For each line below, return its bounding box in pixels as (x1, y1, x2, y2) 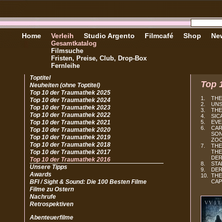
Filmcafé (145, 32, 173, 40)
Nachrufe (30, 193, 56, 200)
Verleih (51, 32, 74, 40)
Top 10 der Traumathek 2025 (30, 89, 111, 96)
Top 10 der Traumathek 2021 (30, 119, 111, 126)
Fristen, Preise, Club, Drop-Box (51, 55, 147, 62)
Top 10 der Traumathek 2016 (30, 156, 111, 163)
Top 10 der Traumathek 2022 (30, 111, 111, 118)
